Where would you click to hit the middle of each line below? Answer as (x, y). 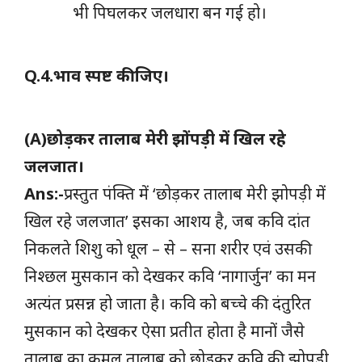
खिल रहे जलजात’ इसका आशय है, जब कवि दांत (167, 221)
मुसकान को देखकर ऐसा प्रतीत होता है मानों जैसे (164, 330)
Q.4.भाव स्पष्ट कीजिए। (97, 75)
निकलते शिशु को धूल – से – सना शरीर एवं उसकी (168, 248)
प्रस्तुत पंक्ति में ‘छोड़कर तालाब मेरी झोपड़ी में (195, 193)
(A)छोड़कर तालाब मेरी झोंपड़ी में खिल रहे (155, 138)
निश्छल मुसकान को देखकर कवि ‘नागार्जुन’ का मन (170, 276)
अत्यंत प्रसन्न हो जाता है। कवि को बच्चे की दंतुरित (168, 303)
